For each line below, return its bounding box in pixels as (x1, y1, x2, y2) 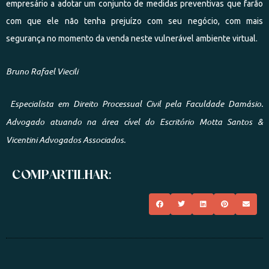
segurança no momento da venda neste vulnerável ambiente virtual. (6, 34, 258, 43)
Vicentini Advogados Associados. (6, 134, 125, 145)
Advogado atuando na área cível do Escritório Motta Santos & (6, 116, 263, 127)
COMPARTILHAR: (12, 166, 111, 182)
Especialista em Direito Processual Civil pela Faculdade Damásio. (6, 98, 263, 109)
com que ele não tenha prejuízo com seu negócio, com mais (6, 16, 263, 26)
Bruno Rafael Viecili (6, 65, 78, 77)
